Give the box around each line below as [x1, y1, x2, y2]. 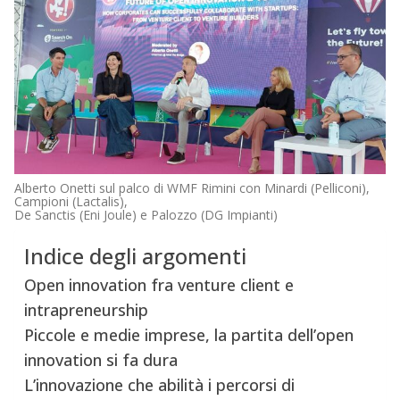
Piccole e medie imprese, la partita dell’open [23, 324, 354, 346]
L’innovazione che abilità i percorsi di [23, 374, 295, 396]
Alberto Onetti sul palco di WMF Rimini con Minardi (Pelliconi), [13, 179, 370, 197]
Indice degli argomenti [23, 241, 246, 271]
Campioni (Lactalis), [13, 193, 128, 211]
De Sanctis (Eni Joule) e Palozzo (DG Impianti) [13, 206, 278, 224]
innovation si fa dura [23, 349, 178, 371]
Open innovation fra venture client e [23, 274, 294, 296]
